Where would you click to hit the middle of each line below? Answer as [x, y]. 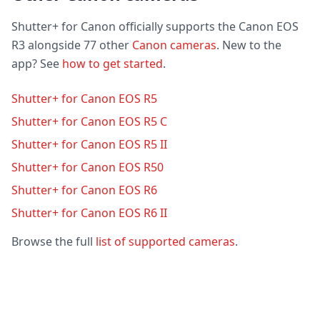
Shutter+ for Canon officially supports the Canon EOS [155, 26]
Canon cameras [174, 45]
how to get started [112, 64]
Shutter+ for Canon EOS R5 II [89, 144]
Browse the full [54, 241]
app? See [37, 64]
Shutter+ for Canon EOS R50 [87, 167]
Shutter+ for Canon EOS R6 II [89, 213]
